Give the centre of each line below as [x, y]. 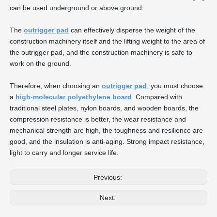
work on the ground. [40, 64]
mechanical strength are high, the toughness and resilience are [106, 131]
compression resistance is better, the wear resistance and [98, 119]
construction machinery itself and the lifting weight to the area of [107, 41]
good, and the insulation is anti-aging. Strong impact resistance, [107, 142]
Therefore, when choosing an [56, 86]
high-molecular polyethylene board [74, 97]
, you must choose [175, 86]
